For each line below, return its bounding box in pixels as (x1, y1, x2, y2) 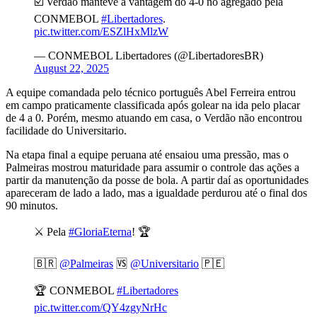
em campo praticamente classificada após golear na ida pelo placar (6, 98, 300, 111)
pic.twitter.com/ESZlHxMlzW (34, 25, 168, 38)
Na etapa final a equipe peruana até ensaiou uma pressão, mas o (6, 148, 289, 161)
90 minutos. (6, 199, 58, 212)
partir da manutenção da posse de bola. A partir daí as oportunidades (6, 173, 309, 186)
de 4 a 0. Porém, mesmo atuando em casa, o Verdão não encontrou (6, 111, 302, 124)
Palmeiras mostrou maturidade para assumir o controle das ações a (6, 161, 299, 173)
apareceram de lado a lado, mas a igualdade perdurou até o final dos (6, 186, 307, 199)
